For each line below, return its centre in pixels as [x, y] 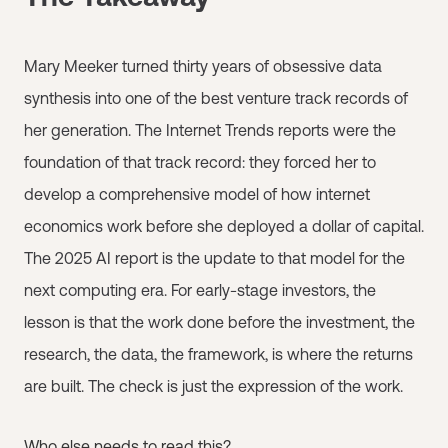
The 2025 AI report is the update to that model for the [214, 257]
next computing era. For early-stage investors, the [200, 289]
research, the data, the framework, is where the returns [218, 353]
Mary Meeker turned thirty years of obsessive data [203, 65]
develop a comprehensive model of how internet [197, 193]
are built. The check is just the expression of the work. [213, 385]
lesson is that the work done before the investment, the [219, 321]
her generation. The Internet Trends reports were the [210, 129]
